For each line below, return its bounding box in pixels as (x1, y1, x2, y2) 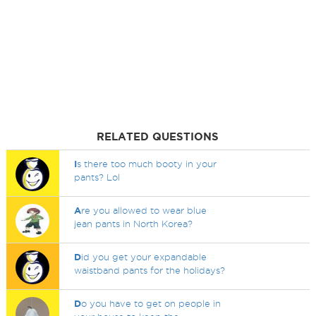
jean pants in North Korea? (74, 219, 193, 229)
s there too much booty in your (77, 159, 217, 169)
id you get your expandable (81, 252, 207, 262)
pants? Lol (74, 172, 121, 182)
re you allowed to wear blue (81, 205, 207, 215)
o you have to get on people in (81, 298, 221, 308)
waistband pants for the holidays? (74, 265, 226, 275)
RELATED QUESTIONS (97, 130, 219, 142)
